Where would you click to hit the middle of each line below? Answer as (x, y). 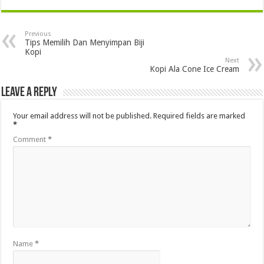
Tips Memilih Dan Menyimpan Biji (85, 42)
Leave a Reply (29, 93)
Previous (38, 34)
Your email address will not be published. (82, 115)
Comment (31, 139)
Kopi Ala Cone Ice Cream (194, 69)
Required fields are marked (199, 115)
